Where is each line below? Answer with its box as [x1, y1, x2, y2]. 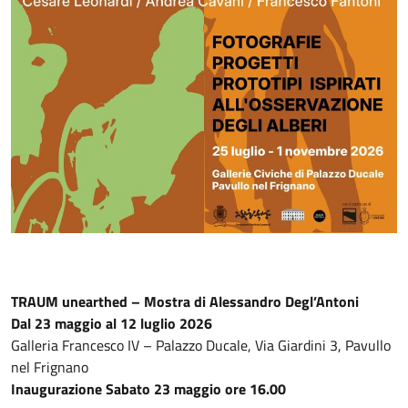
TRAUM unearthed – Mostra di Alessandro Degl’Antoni [11, 290, 359, 312]
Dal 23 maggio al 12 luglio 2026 [11, 311, 212, 334]
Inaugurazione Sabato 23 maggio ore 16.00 [11, 377, 286, 400]
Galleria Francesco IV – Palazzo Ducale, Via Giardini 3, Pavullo [11, 333, 391, 356]
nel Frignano [11, 355, 88, 378]
